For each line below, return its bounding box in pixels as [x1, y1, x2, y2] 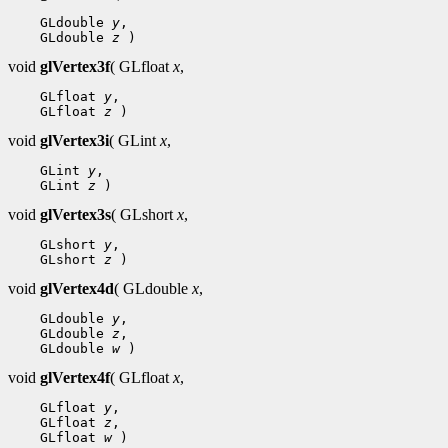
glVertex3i [40, 131, 109, 149]
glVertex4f [40, 368, 110, 386]
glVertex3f [40, 57, 110, 75]
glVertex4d [40, 279, 114, 297]
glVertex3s [40, 205, 111, 223]
